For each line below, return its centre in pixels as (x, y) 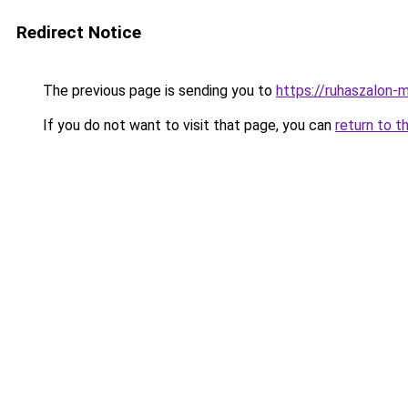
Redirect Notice (79, 32)
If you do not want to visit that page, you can (187, 125)
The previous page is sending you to (158, 91)
